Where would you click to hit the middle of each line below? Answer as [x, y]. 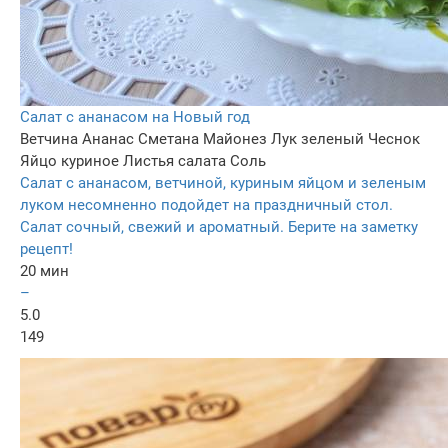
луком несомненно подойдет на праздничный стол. [206, 204]
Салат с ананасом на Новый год [135, 116]
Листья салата [174, 160]
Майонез [235, 138]
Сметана [168, 138]
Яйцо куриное [69, 160]
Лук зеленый [317, 138]
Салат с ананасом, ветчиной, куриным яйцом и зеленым [223, 182]
